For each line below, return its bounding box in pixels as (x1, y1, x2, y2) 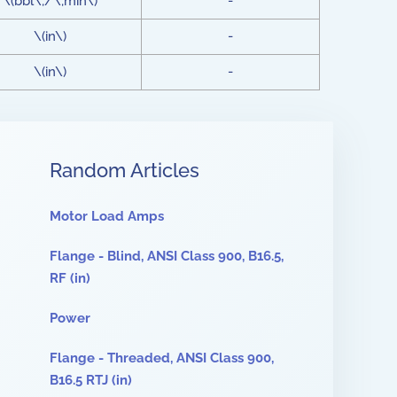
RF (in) (50, 270, 90, 286)
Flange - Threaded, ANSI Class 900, (50, 350, 274, 366)
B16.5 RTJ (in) (50, 372, 132, 388)
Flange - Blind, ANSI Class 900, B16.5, (50, 248, 284, 264)
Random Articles (50, 159, 199, 182)
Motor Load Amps (50, 208, 164, 224)
